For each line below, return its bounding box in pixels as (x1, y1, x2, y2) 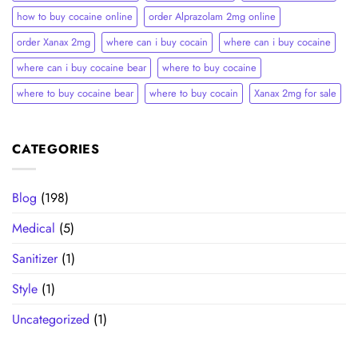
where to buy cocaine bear (17, 86, 133, 101)
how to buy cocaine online (17, 9, 133, 24)
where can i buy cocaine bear (17, 60, 146, 75)
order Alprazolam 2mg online (149, 9, 276, 24)
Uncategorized (12, 309, 89, 328)
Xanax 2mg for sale (254, 86, 336, 101)
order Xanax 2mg (17, 34, 90, 50)
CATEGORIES (12, 140, 100, 158)
